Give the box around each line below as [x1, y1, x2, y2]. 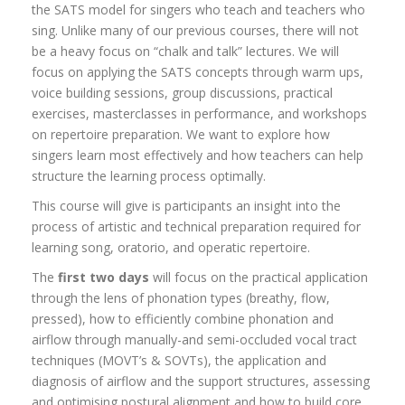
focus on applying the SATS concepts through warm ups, [32, 63, 363, 81]
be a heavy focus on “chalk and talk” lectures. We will [32, 42, 339, 61]
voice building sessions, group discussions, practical [32, 84, 333, 102]
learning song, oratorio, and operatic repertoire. [32, 239, 310, 257]
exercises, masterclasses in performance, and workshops [32, 105, 367, 123]
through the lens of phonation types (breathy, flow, [32, 289, 330, 307]
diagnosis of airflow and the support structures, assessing [32, 372, 370, 391]
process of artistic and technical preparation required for [32, 218, 361, 236]
